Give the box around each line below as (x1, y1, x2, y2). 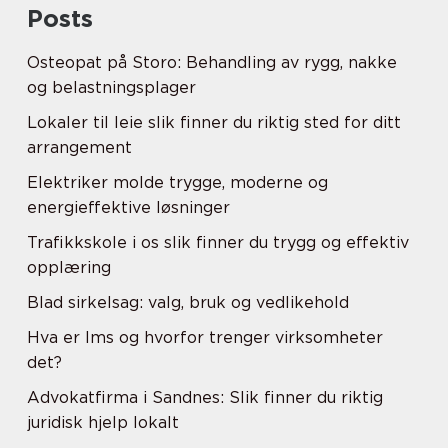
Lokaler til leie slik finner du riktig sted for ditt (27, 113, 401, 132)
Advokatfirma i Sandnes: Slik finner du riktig (27, 388, 383, 407)
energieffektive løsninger (27, 198, 230, 217)
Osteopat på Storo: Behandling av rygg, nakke (27, 53, 397, 72)
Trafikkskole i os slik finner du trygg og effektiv (27, 233, 409, 252)
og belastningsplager (27, 78, 196, 97)
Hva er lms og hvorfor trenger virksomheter (27, 328, 383, 347)
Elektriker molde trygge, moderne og (27, 173, 328, 192)
